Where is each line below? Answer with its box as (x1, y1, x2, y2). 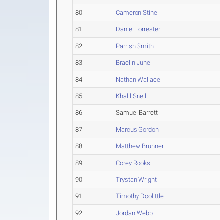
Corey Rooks (116, 159, 151, 166)
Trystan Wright (116, 176, 157, 183)
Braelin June (116, 59, 151, 66)
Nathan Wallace (116, 76, 161, 83)
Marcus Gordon (116, 126, 159, 133)
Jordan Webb (116, 209, 153, 217)
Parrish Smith (116, 42, 154, 50)
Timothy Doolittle (116, 192, 164, 200)
